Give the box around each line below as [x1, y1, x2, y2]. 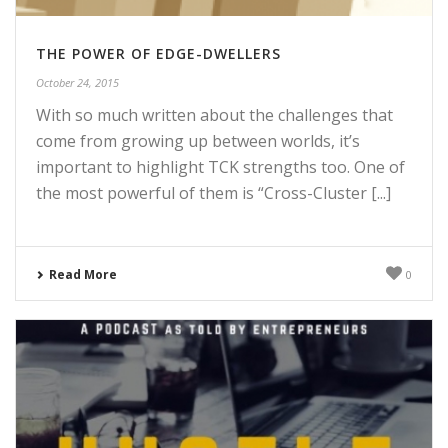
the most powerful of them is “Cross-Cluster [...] [36, 182, 391, 204]
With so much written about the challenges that [36, 104, 393, 126]
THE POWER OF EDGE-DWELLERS [36, 44, 281, 63]
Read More [49, 266, 117, 283]
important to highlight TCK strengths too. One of [36, 156, 405, 178]
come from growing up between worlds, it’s [36, 130, 360, 152]
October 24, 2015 [36, 75, 119, 90]
